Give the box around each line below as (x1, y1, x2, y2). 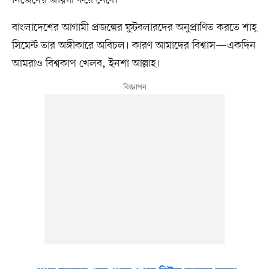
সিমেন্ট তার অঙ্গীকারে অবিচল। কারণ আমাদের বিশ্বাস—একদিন (11, 38, 256, 53)
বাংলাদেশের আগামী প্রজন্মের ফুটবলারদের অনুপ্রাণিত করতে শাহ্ (11, 20, 257, 35)
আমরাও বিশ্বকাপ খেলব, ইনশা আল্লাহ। (11, 56, 160, 71)
